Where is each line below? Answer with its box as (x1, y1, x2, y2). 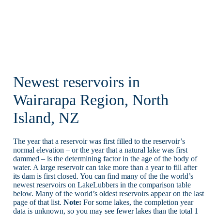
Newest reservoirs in (13, 73, 140, 91)
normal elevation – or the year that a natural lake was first (13, 146, 187, 155)
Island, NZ (13, 109, 79, 126)
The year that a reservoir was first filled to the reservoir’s (13, 137, 185, 146)
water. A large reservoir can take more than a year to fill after (13, 163, 197, 172)
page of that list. (13, 198, 63, 207)
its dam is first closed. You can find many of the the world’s (13, 172, 193, 181)
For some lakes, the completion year (81, 198, 193, 207)
